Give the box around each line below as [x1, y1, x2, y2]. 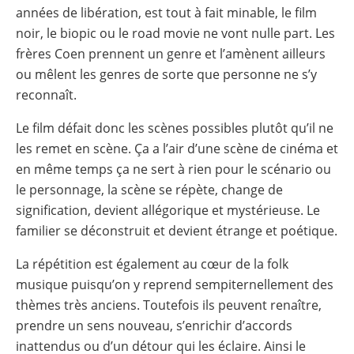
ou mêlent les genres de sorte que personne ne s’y [16, 65, 317, 83]
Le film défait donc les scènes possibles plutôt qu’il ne [16, 119, 333, 137]
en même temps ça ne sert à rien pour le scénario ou [16, 160, 331, 178]
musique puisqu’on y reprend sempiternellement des [16, 275, 333, 293]
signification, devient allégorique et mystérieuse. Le [16, 201, 320, 219]
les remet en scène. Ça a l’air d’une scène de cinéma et [16, 139, 338, 157]
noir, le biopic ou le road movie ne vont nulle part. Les [16, 24, 335, 42]
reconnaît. [16, 85, 77, 104]
